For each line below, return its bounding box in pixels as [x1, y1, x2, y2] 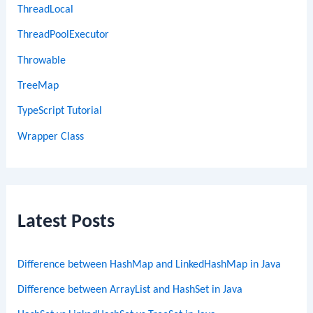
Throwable [17, 54, 66, 66]
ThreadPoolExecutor [17, 29, 110, 41]
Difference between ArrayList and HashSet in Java [17, 284, 243, 296]
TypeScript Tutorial [17, 105, 103, 117]
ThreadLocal [17, 4, 74, 16]
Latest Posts [17, 212, 115, 232]
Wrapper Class [17, 131, 85, 143]
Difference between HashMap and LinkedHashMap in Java [17, 259, 282, 270]
